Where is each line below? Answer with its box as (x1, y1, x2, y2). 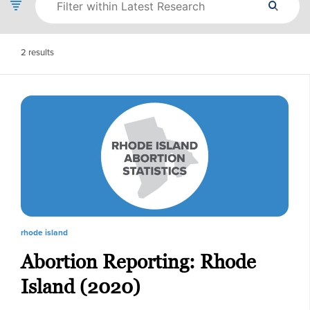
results (26, 45, 54, 59)
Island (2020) (21, 275, 140, 298)
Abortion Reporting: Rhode (21, 250, 256, 273)
